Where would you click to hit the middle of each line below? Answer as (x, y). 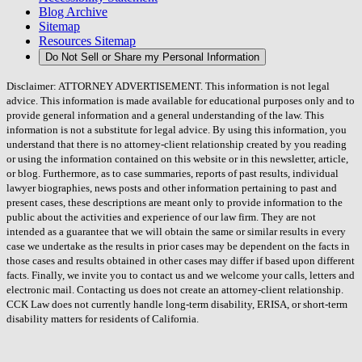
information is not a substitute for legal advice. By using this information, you (177, 130)
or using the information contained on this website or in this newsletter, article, (177, 159)
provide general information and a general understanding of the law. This (165, 116)
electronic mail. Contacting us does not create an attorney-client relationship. (175, 290)
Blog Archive (73, 12)
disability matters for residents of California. (103, 319)
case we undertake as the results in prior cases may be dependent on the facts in (178, 246)
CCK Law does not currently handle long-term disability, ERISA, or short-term (177, 305)
